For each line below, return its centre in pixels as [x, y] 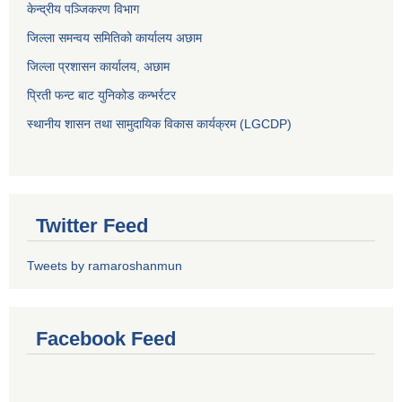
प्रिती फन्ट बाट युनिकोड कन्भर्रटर [101, 95]
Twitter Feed [92, 225]
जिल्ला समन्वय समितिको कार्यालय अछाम [114, 37]
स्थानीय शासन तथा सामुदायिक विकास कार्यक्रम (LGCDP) [159, 123]
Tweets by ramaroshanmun [105, 265]
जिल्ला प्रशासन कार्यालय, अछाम [98, 66]
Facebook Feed [106, 338]
